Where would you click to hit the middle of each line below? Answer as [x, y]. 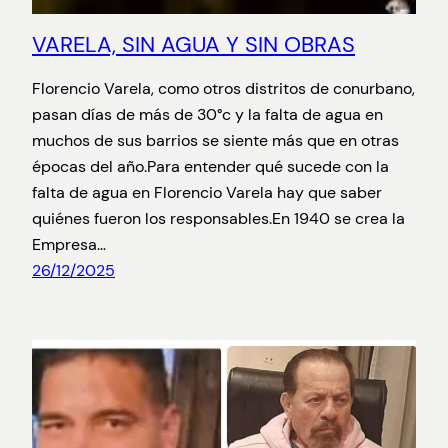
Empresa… [69, 244]
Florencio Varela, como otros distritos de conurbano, [223, 88]
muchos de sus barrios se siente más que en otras [215, 140]
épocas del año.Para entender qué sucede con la [210, 166]
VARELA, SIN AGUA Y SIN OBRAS [193, 44]
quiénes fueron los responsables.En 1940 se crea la [218, 218]
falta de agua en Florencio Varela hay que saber [207, 192]
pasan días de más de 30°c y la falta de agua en [207, 114]
